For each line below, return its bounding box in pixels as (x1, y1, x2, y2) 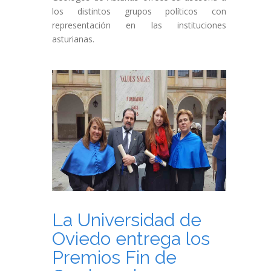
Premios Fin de (52, 247, 177, 268)
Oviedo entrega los (52, 228, 210, 249)
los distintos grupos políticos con (52, 5, 226, 17)
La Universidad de (52, 209, 201, 230)
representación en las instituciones (52, 19, 226, 31)
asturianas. (52, 33, 94, 45)
